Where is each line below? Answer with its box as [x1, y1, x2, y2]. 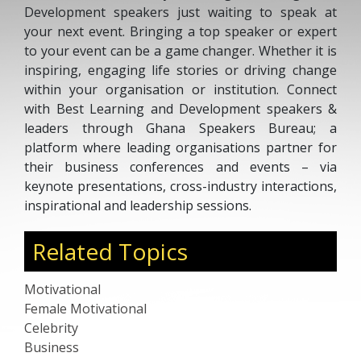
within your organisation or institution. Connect [24, 81, 337, 98]
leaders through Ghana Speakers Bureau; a [24, 119, 337, 137]
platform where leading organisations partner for [24, 139, 337, 156]
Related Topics [32, 236, 188, 267]
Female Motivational [24, 300, 147, 317]
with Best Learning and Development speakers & [24, 100, 337, 118]
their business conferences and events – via [24, 158, 337, 176]
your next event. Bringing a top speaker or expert [24, 23, 337, 40]
